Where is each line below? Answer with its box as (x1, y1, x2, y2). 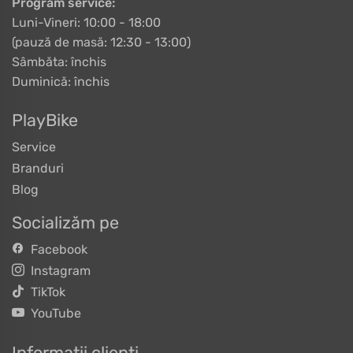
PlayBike (12, 110, 78, 130)
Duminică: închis (12, 74, 110, 89)
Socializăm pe (12, 213, 119, 232)
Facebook (24, 242, 87, 257)
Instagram (24, 263, 91, 278)
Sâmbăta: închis (12, 54, 106, 69)
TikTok (24, 284, 65, 299)
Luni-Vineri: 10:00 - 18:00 (12, 15, 161, 30)
